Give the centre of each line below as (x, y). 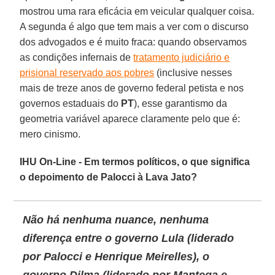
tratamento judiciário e (182, 57)
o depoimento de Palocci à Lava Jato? (109, 177)
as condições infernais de (77, 57)
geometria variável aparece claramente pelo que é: (130, 118)
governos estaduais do (71, 103)
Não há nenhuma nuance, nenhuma (116, 219)
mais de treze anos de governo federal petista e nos (132, 88)
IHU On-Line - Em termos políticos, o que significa (135, 161)
